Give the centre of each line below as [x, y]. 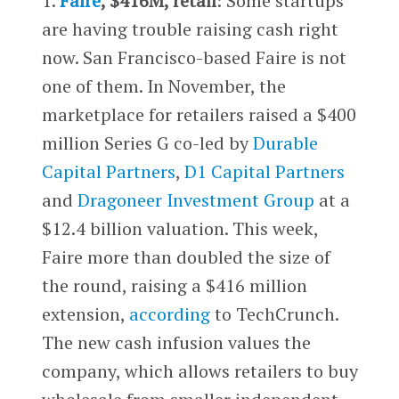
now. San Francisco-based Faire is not [194, 57]
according [169, 313]
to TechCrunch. [274, 313]
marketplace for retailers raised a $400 [199, 114]
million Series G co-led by [147, 142]
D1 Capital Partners [264, 171]
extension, [85, 313]
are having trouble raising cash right [190, 28]
